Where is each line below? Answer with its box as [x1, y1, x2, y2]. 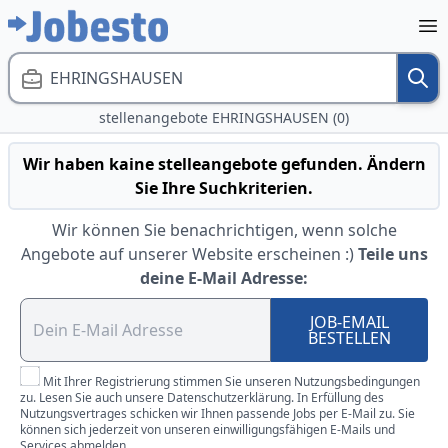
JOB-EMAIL [310, 311, 390, 333]
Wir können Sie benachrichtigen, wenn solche [51, 219, 397, 241]
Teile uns [357, 243, 428, 265]
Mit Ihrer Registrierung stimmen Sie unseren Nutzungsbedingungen [43, 373, 420, 390]
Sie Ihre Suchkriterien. [135, 177, 313, 199]
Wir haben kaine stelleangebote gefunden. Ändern [22, 153, 426, 175]
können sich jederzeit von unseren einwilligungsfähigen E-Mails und [20, 421, 395, 438]
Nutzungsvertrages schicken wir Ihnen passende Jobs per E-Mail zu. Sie [20, 405, 415, 422]
